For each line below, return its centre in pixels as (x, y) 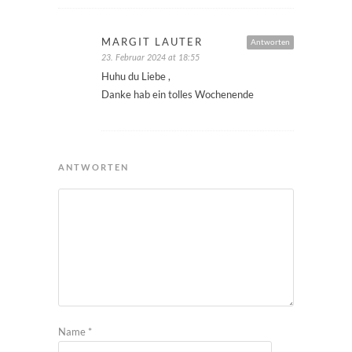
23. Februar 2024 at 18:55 (150, 58)
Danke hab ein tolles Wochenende (178, 94)
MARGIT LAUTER (152, 42)
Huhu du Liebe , (136, 76)
